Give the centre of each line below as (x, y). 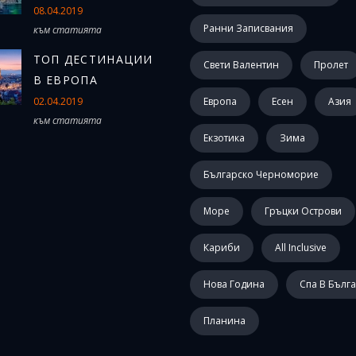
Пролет (331, 65)
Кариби (222, 248)
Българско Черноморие (261, 174)
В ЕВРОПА (65, 80)
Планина (224, 321)
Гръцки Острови (303, 211)
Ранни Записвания (248, 28)
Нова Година (234, 284)
